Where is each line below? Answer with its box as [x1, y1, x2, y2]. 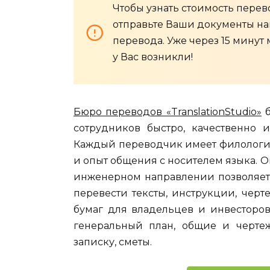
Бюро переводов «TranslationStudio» [74, 106, 262, 118]
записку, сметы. [74, 236, 152, 248]
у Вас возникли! [113, 51, 193, 63]
